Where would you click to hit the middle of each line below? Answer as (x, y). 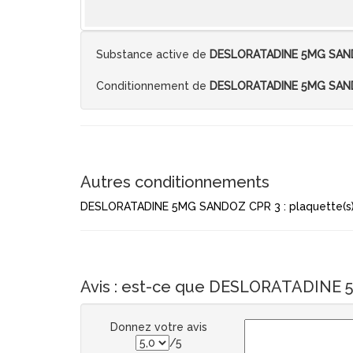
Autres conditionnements (175, 182)
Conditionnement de (153, 86)
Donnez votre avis (158, 327)
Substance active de (153, 54)
